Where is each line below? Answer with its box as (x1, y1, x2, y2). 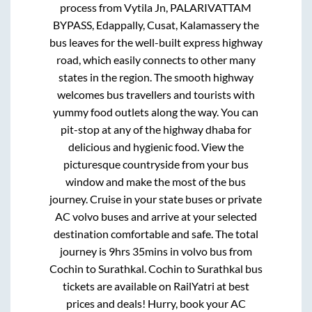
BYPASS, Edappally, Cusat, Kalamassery (52, 18, 241, 32)
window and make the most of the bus (65, 175, 247, 189)
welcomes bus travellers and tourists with (56, 88, 255, 102)
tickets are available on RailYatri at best (62, 279, 249, 293)
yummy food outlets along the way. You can (53, 105, 259, 119)
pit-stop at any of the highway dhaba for (60, 123, 251, 136)
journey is (59, 244, 109, 258)
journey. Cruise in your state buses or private (49, 192, 263, 206)
